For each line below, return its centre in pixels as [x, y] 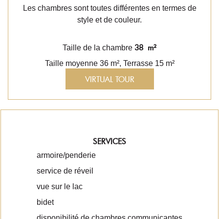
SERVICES [109, 141]
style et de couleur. [109, 20]
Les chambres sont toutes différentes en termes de [109, 8]
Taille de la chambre [99, 48]
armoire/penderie [66, 155]
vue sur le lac [60, 186]
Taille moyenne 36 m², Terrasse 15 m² [109, 63]
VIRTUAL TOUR [109, 79]
